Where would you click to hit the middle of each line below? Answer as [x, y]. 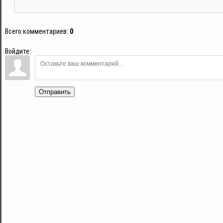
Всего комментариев [36, 31]
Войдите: [18, 51]
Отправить [55, 92]
